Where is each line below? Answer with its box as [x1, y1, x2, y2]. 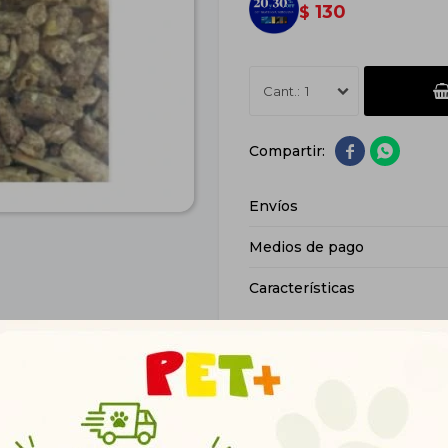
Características [249, 279, 355, 297]
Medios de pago [249, 238, 364, 256]
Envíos [249, 197, 298, 215]
